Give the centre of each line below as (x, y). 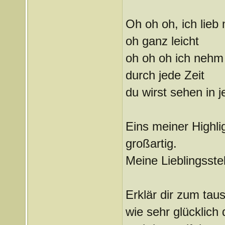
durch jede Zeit (165, 75)
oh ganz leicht (162, 41)
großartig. (151, 143)
